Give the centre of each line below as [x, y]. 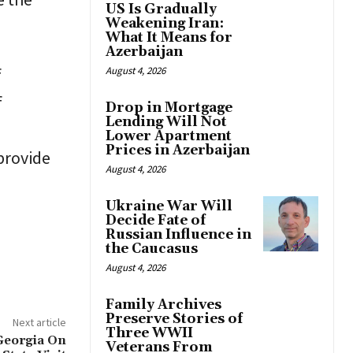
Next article [39, 322]
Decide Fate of [156, 221]
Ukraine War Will [169, 207]
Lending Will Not [166, 123]
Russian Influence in [178, 235]
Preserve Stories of [174, 320]
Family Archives [163, 305]
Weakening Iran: [165, 24]
